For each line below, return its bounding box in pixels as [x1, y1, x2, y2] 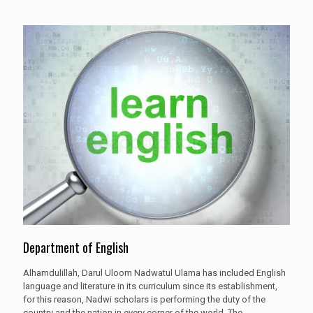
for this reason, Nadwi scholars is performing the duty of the [23, 294, 265, 305]
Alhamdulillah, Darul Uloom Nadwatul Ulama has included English [23, 268, 286, 279]
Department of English [23, 238, 129, 257]
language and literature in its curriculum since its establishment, [23, 281, 277, 292]
